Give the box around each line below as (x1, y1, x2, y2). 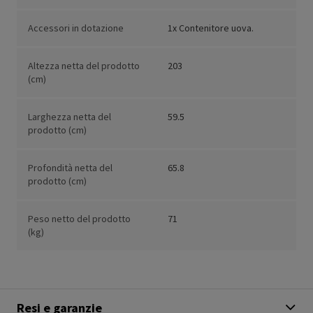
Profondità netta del (28, 161, 112, 175)
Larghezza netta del (28, 110, 111, 124)
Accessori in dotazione (28, 22, 124, 35)
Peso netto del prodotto (28, 212, 131, 226)
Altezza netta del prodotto (28, 59, 140, 73)
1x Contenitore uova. (168, 22, 254, 35)
